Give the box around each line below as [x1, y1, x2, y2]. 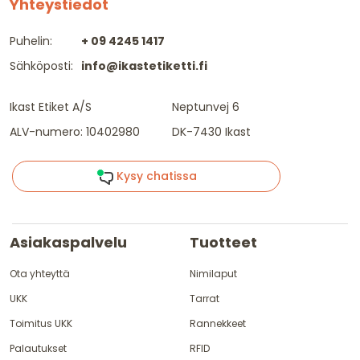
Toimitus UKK [10, 316, 72, 330]
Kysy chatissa [112, 168, 197, 185]
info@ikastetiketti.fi [81, 58, 207, 75]
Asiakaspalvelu [10, 231, 127, 252]
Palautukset [10, 341, 67, 355]
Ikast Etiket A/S [10, 99, 92, 116]
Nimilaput [190, 266, 237, 280]
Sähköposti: [10, 58, 73, 75]
